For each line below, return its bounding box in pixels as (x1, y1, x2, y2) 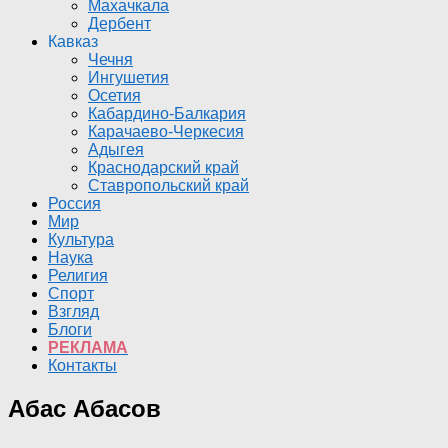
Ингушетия (88, 69, 169, 86)
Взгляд (48, 303, 99, 320)
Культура (48, 231, 114, 248)
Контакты (48, 357, 117, 374)
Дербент (88, 15, 151, 32)
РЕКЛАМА (48, 339, 128, 356)
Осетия (88, 87, 141, 104)
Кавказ (48, 33, 98, 50)
